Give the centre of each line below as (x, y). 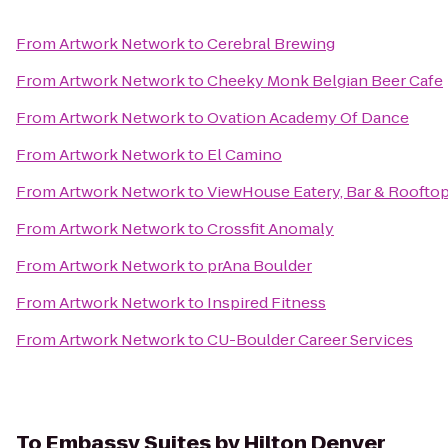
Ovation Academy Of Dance (308, 117)
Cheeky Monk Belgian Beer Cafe (325, 80)
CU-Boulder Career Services (310, 339)
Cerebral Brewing (271, 43)
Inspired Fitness (266, 302)
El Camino (244, 154)
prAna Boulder (259, 265)
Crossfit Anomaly (270, 228)
